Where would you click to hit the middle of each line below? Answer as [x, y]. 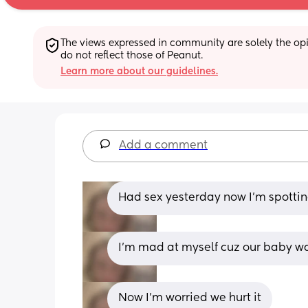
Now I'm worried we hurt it [190, 298]
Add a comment [163, 145]
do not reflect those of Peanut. [132, 55]
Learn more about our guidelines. [139, 71]
